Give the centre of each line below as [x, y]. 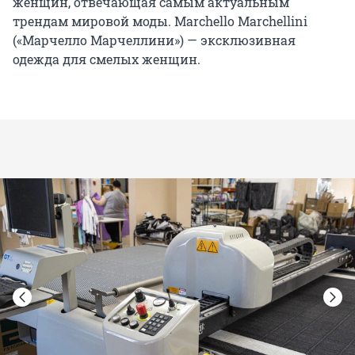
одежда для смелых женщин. [107, 59]
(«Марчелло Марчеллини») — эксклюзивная [154, 40]
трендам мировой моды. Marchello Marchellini [160, 21]
